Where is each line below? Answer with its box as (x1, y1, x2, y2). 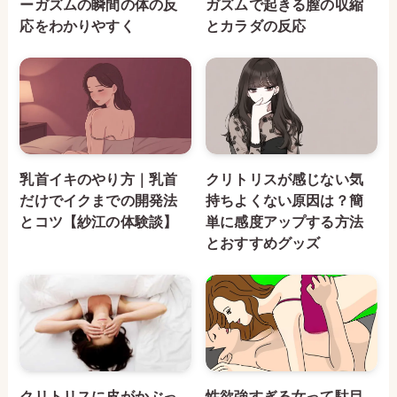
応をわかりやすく (19, 18, 135, 35)
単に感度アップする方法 (206, 214, 363, 230)
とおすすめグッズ (206, 235, 321, 252)
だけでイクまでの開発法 (19, 192, 178, 209)
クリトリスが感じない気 (206, 171, 363, 188)
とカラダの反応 (206, 18, 307, 35)
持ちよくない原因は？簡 (206, 192, 363, 209)
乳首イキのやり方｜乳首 (19, 171, 178, 188)
